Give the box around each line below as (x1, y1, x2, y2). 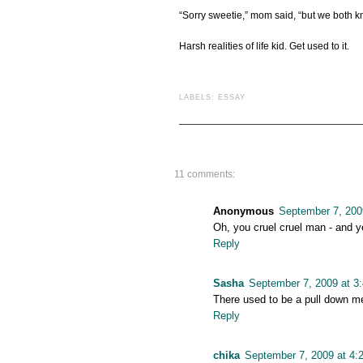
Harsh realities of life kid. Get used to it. (178, 41, 349, 53)
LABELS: (178, 93, 218, 102)
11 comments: (173, 169, 235, 181)
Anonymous (212, 205, 274, 218)
